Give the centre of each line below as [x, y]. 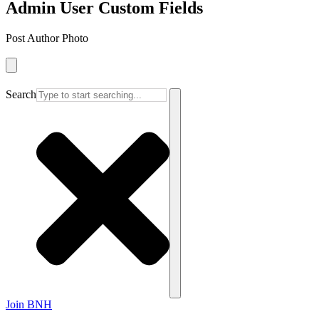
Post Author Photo [47, 38]
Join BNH [29, 304]
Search [21, 94]
